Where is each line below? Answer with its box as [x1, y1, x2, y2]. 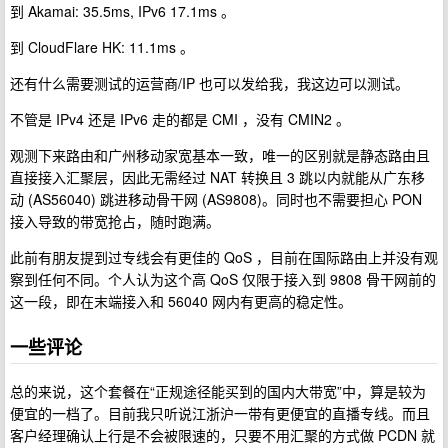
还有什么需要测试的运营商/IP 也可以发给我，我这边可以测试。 [10, 72, 409, 93]
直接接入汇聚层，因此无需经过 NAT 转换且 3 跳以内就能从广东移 [10, 166, 425, 187]
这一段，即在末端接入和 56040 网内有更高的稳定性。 [10, 290, 352, 311]
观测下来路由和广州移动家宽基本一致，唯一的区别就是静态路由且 [10, 144, 430, 165]
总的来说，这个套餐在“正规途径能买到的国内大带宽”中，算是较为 [10, 381, 426, 402]
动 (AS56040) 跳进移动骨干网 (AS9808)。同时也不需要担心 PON [10, 188, 422, 209]
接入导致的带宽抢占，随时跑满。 [10, 210, 220, 231]
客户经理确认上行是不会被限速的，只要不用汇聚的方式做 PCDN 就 [10, 425, 435, 446]
